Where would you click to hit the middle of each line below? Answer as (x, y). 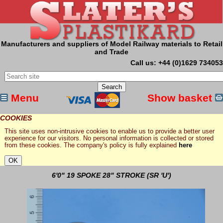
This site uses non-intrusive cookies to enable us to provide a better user (109, 132)
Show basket (181, 98)
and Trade (111, 52)
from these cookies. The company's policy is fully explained (91, 146)
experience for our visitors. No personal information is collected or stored (109, 139)
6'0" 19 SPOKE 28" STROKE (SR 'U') (111, 175)
